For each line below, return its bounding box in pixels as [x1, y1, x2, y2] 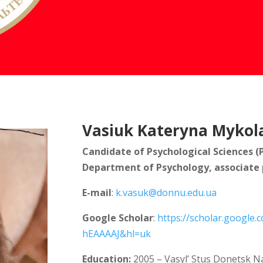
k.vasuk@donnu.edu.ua [116, 186, 217, 199]
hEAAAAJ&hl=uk [82, 227, 151, 240]
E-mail [82, 186, 112, 199]
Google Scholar [82, 211, 154, 224]
